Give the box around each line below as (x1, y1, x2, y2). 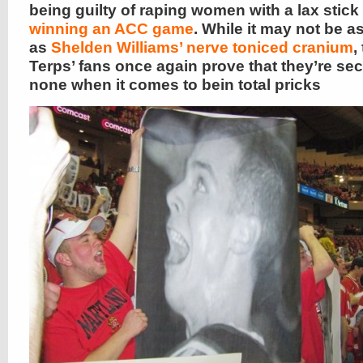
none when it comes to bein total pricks (29, 76, 321, 93)
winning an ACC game (29, 20, 194, 37)
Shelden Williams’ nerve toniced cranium (51, 39, 353, 56)
